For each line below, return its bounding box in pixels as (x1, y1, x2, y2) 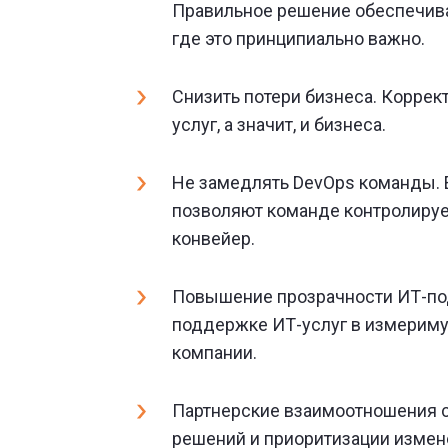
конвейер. (172, 228, 255, 249)
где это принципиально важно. (172, 28, 425, 49)
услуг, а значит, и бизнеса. (172, 114, 386, 135)
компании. (172, 342, 257, 363)
